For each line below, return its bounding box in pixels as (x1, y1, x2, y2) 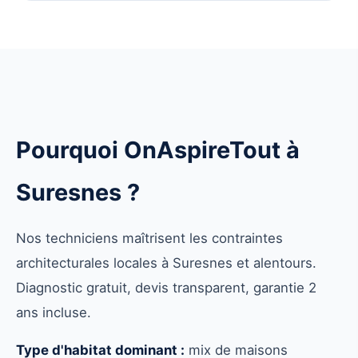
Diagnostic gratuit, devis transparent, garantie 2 (16, 280, 316, 296)
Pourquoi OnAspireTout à (16, 136, 300, 165)
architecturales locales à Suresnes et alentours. (16, 255, 316, 272)
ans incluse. (16, 304, 91, 321)
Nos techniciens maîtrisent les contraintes (16, 230, 283, 247)
